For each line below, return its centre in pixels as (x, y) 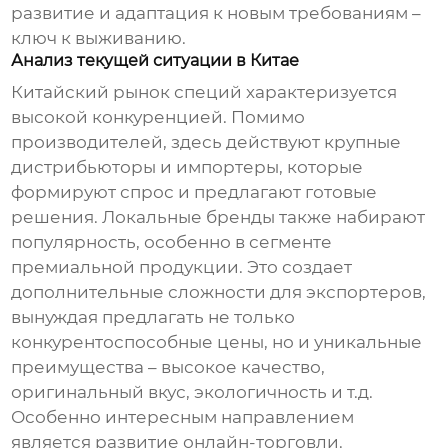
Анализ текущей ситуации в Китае (155, 61)
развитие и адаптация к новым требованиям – (216, 13)
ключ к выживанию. (99, 38)
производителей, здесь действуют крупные (206, 142)
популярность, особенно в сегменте (172, 242)
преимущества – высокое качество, (168, 367)
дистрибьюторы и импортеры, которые (187, 167)
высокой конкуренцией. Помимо (158, 117)
